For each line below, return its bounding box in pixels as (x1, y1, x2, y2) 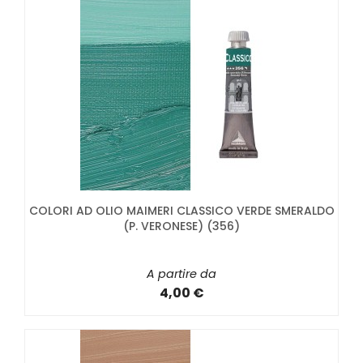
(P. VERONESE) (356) (123, 218, 240, 235)
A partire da (147, 266, 216, 283)
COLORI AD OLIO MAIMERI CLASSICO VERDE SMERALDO (28, 203, 335, 220)
